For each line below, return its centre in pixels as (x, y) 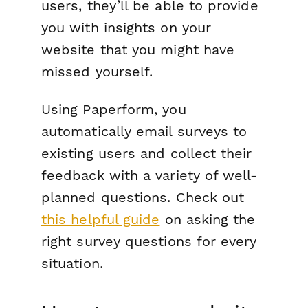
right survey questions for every (149, 242)
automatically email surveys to (144, 132)
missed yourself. (97, 72)
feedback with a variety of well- (150, 176)
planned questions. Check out (143, 198)
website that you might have (138, 50)
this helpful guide (101, 220)
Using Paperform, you (114, 110)
